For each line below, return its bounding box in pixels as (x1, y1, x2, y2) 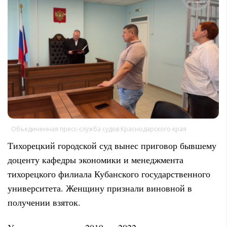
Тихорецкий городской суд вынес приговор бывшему (8, 139, 216, 152)
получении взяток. (8, 196, 81, 209)
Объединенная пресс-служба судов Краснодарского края (11, 125, 186, 134)
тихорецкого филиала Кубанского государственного (8, 168, 210, 180)
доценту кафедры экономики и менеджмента (8, 154, 183, 166)
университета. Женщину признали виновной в (8, 182, 192, 195)
